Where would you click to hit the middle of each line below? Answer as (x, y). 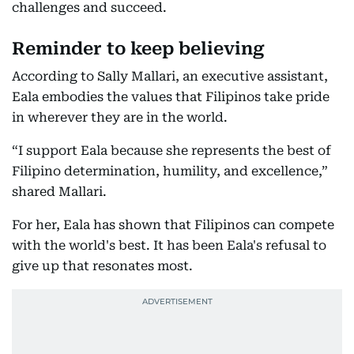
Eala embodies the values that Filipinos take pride (171, 97)
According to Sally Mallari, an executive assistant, (170, 77)
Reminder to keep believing (138, 49)
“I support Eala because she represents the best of (171, 151)
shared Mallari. (59, 192)
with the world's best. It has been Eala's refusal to (169, 246)
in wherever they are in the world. (120, 118)
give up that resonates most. (102, 266)
